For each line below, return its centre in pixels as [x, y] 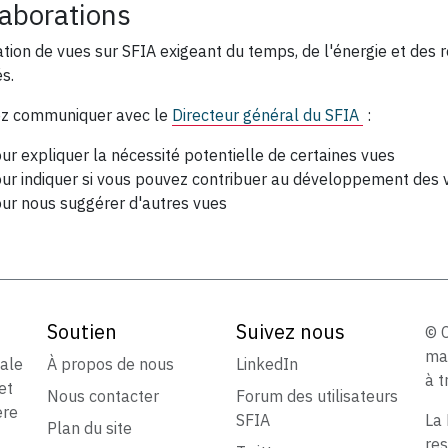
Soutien [82, 332]
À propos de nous [111, 364]
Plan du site [90, 428]
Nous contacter [103, 396]
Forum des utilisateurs [316, 396]
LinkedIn [266, 364]
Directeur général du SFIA [267, 115]
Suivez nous [290, 332]
